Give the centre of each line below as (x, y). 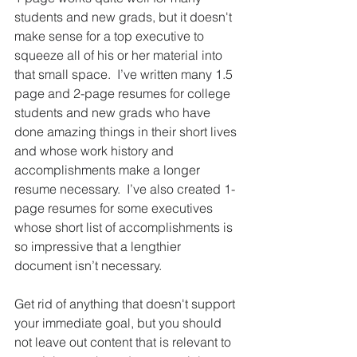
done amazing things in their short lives (127, 131)
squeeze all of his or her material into (120, 55)
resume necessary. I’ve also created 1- (125, 188)
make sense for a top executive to (111, 35)
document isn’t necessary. (91, 265)
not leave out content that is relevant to (124, 341)
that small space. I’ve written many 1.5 (125, 74)
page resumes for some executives (115, 208)
